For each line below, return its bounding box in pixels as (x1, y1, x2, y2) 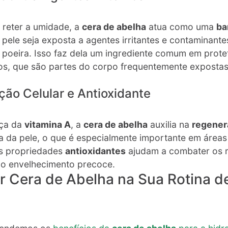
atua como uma (146, 21, 216, 32)
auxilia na (148, 119, 192, 130)
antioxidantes (65, 145, 126, 156)
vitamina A (24, 119, 71, 130)
